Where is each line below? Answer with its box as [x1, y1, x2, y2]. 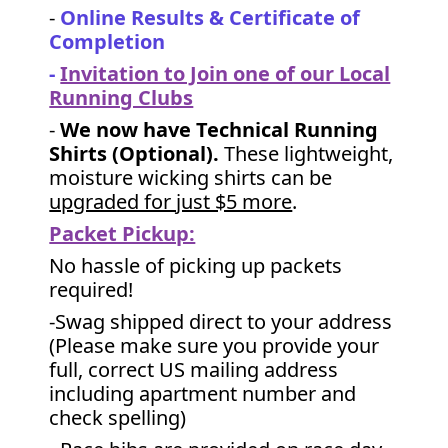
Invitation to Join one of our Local [60, 60, 391, 87]
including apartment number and [49, 380, 357, 407]
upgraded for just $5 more [49, 188, 293, 215]
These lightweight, [219, 140, 394, 167]
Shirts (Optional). [49, 140, 220, 167]
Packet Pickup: [49, 220, 196, 247]
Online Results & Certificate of [60, 4, 361, 31]
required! [49, 276, 134, 303]
